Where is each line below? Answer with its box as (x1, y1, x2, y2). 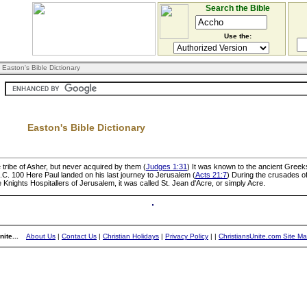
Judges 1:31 (146, 162, 187, 171)
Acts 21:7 (195, 171, 227, 179)
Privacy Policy (165, 232, 208, 240)
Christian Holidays (103, 232, 159, 240)
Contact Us (62, 232, 97, 240)
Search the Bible (205, 3, 270, 13)
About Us (26, 232, 56, 240)
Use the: (223, 32, 251, 40)
